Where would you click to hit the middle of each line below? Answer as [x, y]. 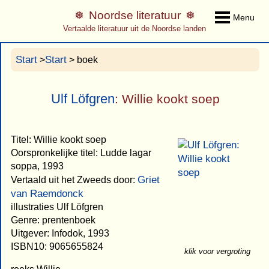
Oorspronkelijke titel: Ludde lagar [81, 153]
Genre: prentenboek [53, 220]
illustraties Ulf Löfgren [57, 207]
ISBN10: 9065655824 [57, 246]
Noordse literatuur [134, 16]
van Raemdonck [47, 193]
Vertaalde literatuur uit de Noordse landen [134, 29]
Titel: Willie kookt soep [59, 139]
